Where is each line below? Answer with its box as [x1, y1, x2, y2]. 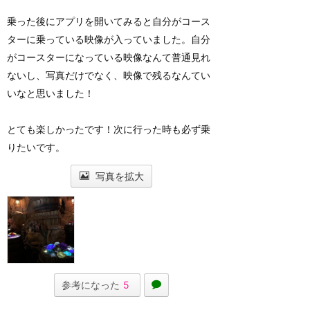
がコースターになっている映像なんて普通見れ [7, 51, 210, 63]
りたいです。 [7, 141, 65, 153]
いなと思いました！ [7, 87, 94, 99]
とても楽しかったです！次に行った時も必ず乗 [7, 123, 210, 135]
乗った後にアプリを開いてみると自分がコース [7, 15, 210, 27]
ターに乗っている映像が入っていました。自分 [7, 33, 210, 45]
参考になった [62, 279, 120, 291]
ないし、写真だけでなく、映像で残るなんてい [7, 69, 210, 81]
